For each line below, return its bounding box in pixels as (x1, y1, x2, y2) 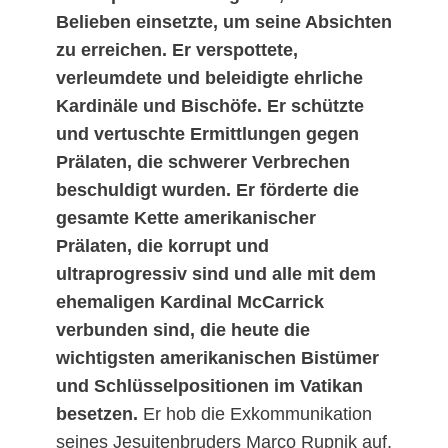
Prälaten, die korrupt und (56, 236, 269, 257)
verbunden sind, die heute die (56, 320, 310, 341)
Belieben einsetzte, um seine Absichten (56, 12, 392, 33)
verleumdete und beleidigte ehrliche (56, 68, 363, 89)
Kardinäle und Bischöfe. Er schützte (56, 96, 364, 117)
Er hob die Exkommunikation (138, 404, 372, 425)
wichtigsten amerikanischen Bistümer (56, 348, 379, 369)
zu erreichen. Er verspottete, (56, 40, 298, 61)
